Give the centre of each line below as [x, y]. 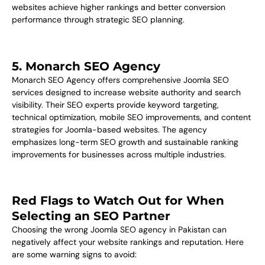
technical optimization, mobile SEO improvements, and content [131, 117]
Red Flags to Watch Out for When [118, 201]
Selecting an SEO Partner [91, 216]
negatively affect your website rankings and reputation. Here [128, 242]
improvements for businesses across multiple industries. [119, 154]
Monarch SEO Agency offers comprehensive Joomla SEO [120, 80]
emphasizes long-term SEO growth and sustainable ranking [125, 142]
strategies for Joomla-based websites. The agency [109, 129]
